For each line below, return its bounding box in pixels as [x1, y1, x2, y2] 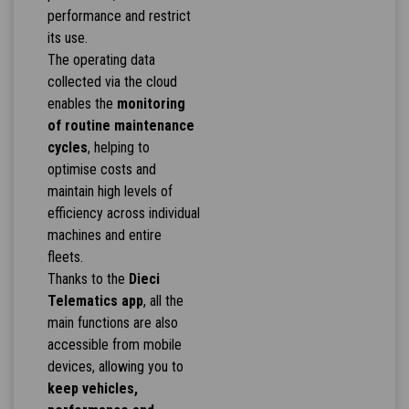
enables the [47, 95, 117, 113]
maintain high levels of [47, 183, 173, 201]
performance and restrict [47, 7, 191, 26]
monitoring [116, 95, 185, 113]
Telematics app [47, 292, 143, 310]
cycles [47, 139, 88, 157]
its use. [47, 29, 88, 47]
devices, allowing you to [47, 358, 184, 376]
